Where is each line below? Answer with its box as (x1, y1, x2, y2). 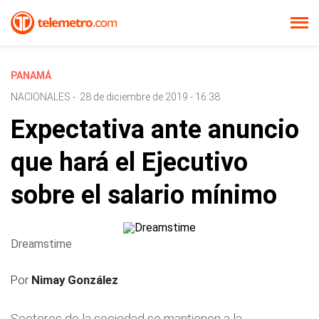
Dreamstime (11, 237, 72, 251)
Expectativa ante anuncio (11, 115, 299, 145)
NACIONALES (11, 91, 70, 103)
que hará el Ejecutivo (11, 147, 248, 177)
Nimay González (31, 273, 118, 287)
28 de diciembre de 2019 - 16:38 (80, 91, 220, 103)
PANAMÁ (11, 70, 51, 81)
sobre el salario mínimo (11, 180, 277, 210)
